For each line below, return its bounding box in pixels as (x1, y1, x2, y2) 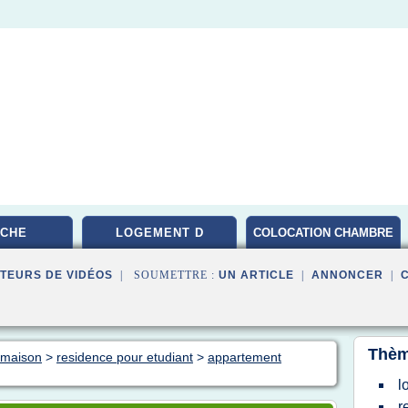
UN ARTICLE (219, 269, 294, 281)
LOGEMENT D (115, 226, 204, 240)
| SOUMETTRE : (113, 269, 219, 281)
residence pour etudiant (56, 350, 193, 364)
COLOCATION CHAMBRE (253, 226, 393, 240)
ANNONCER (311, 269, 383, 281)
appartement (208, 350, 281, 364)
